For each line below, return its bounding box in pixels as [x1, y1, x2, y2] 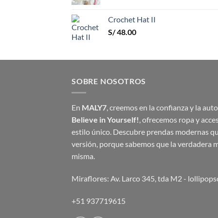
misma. [72, 151, 95, 161]
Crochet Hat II [108, 14, 156, 24]
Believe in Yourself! [72, 115, 139, 125]
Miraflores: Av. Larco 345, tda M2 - [72, 173, 188, 183]
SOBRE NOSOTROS [72, 76, 146, 86]
